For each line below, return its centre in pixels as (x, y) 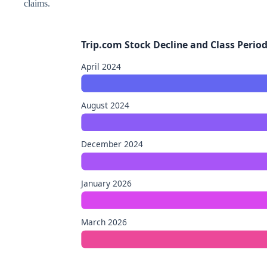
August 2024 (105, 105)
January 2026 (106, 183)
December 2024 (112, 144)
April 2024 (101, 66)
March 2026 (104, 222)
